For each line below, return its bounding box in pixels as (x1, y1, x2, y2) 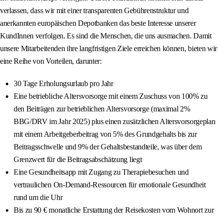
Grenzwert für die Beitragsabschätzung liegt (14, 155, 142, 164)
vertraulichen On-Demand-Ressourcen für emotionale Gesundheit (14, 181, 206, 189)
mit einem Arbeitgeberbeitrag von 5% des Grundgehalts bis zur (14, 130, 197, 139)
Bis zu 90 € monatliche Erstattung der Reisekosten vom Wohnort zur (14, 206, 214, 215)
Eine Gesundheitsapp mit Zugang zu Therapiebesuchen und (14, 168, 189, 177)
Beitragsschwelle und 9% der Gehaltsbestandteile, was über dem (14, 143, 202, 151)
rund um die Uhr (14, 193, 63, 202)
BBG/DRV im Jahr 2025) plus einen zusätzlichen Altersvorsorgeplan (14, 117, 216, 126)
